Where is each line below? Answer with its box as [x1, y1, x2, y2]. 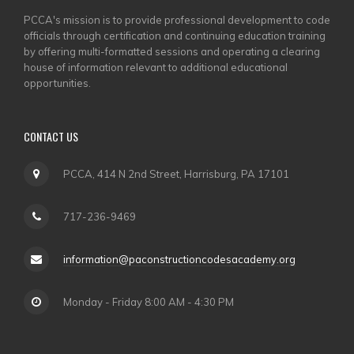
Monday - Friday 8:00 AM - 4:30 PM [63, 295, 234, 308]
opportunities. [24, 77, 91, 90]
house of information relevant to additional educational [24, 61, 288, 74]
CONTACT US [24, 128, 78, 145]
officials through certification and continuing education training [24, 29, 326, 43]
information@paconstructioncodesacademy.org [63, 252, 296, 265]
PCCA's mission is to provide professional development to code [24, 13, 330, 27]
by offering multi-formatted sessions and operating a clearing [24, 45, 320, 58]
